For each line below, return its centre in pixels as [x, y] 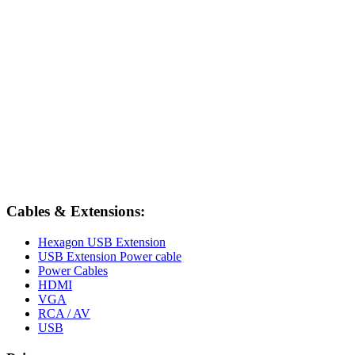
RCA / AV [64, 313]
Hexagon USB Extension [102, 242]
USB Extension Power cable [110, 256]
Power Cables [73, 271]
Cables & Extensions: [76, 212]
